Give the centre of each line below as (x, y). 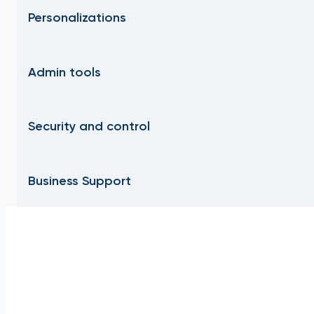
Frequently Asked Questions (174, 288)
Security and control (89, 127)
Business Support (80, 181)
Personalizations (77, 17)
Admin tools (64, 72)
